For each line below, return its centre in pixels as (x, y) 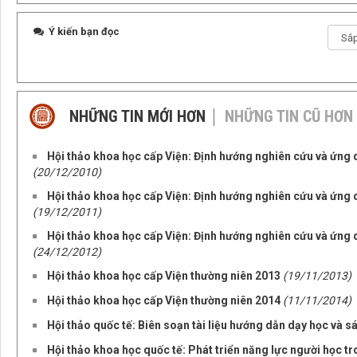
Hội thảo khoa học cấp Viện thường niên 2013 (164, 276)
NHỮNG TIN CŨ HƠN (289, 116)
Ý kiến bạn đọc (83, 31)
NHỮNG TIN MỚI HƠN (137, 116)
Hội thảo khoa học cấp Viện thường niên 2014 (164, 300)
